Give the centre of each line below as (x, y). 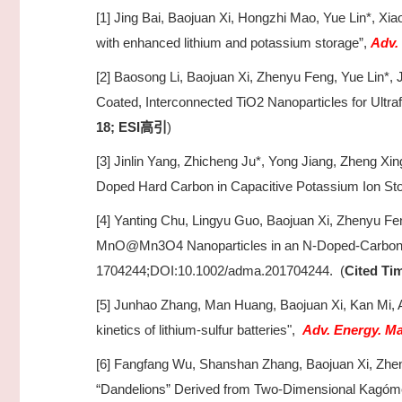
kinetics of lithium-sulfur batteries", (199, 330)
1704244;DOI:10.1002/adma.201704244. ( (220, 271)
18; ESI (118, 127)
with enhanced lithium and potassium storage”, (232, 43)
